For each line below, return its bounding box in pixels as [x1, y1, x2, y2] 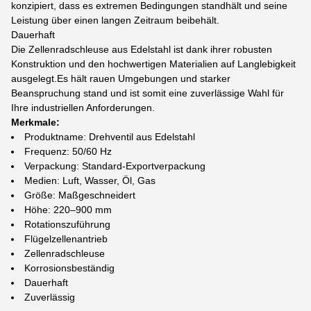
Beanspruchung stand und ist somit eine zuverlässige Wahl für [11, 87, 284, 99]
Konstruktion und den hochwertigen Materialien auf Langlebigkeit [11, 58, 296, 69]
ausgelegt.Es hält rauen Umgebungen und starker [11, 73, 230, 84]
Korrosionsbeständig [24, 262, 115, 274]
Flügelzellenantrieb [24, 233, 108, 244]
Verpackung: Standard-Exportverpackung [24, 160, 205, 171]
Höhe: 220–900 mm [24, 204, 112, 215]
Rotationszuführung [24, 219, 110, 230]
